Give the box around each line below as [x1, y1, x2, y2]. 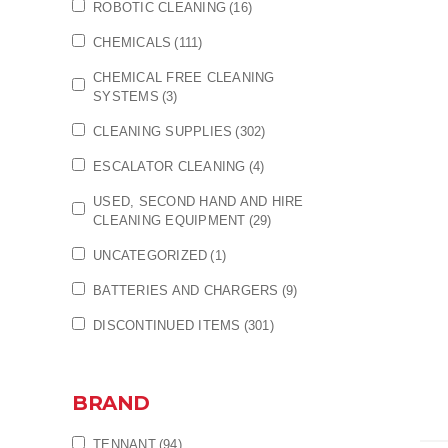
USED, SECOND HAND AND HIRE [93, 194, 304, 209]
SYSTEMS [93, 89, 159, 104]
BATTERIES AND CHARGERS [93, 283, 279, 298]
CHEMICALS [93, 35, 172, 50]
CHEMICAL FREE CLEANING [93, 70, 275, 85]
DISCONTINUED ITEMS [93, 318, 241, 333]
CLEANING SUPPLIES [93, 124, 233, 139]
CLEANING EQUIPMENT [93, 213, 246, 228]
